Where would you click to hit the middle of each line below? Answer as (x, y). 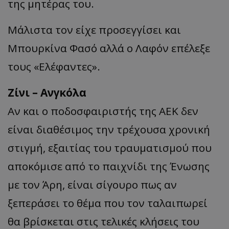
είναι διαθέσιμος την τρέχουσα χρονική (109, 129)
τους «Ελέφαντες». (54, 66)
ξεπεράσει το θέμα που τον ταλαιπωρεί (108, 203)
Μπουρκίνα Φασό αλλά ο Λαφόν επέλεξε (109, 48)
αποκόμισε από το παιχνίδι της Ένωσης (109, 166)
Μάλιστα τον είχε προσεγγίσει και (94, 29)
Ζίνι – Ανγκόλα (47, 92)
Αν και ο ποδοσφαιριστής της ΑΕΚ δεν (103, 111)
